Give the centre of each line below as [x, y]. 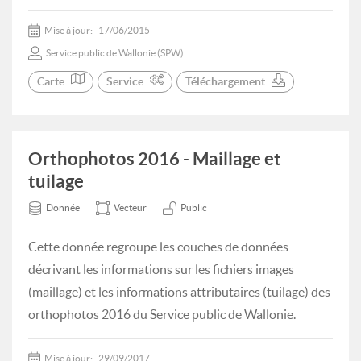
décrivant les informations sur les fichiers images [161, 269]
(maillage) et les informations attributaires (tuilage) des [179, 292]
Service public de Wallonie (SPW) [115, 53]
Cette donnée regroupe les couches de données [158, 247]
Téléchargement [225, 81]
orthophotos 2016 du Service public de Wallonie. [162, 314]
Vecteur [130, 207]
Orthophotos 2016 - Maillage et [155, 158]
